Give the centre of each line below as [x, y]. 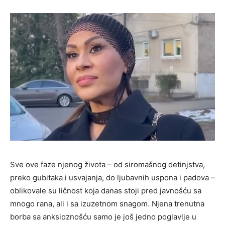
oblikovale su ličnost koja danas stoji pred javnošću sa [106, 191]
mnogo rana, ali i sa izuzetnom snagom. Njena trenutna [107, 204]
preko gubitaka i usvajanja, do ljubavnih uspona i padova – [113, 178]
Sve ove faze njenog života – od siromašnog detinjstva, [107, 165]
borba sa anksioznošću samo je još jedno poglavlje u [103, 217]
